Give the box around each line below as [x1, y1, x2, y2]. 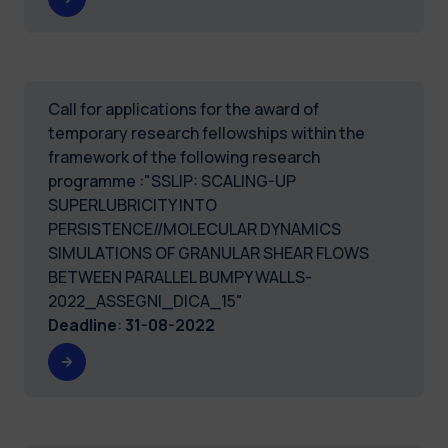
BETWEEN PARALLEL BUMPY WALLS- [48, 265, 312, 288]
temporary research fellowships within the [48, 121, 365, 144]
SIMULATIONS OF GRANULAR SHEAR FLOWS [48, 241, 369, 264]
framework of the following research [48, 145, 320, 168]
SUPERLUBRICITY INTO [48, 193, 217, 216]
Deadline [48, 313, 117, 336]
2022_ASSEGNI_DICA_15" [48, 289, 243, 312]
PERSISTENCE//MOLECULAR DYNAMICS [48, 217, 341, 240]
